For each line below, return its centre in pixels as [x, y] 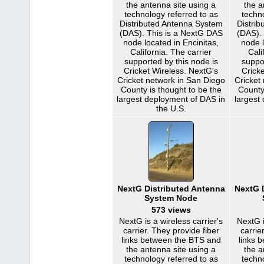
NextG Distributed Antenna [171, 189]
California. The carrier [171, 52]
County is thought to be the [171, 90]
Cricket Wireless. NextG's [171, 71]
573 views [171, 210]
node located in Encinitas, [171, 42]
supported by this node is [171, 61]
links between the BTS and [171, 240]
